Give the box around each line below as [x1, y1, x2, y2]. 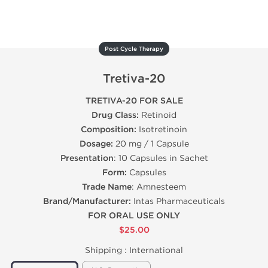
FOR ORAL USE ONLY [88, 211, 180, 221]
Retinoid [139, 110, 176, 120]
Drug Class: [92, 110, 139, 120]
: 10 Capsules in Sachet [113, 153, 208, 163]
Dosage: [79, 139, 113, 149]
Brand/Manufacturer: [43, 196, 131, 206]
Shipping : [85, 245, 129, 255]
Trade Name [82, 182, 132, 192]
